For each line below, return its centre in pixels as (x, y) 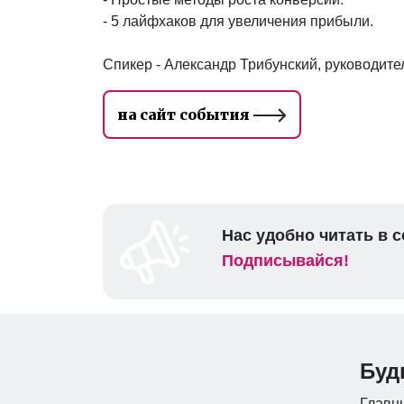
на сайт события (185, 114)
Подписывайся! (285, 260)
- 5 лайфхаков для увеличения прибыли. (238, 21)
